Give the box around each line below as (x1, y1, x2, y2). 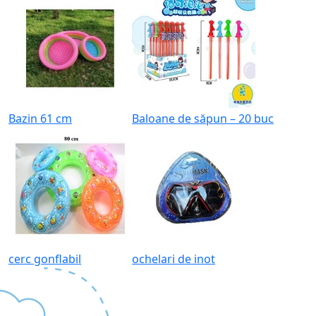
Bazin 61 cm (8, 110, 72, 126)
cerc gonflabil (8, 250, 81, 267)
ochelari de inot (132, 250, 215, 267)
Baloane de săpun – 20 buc (132, 110, 274, 126)
